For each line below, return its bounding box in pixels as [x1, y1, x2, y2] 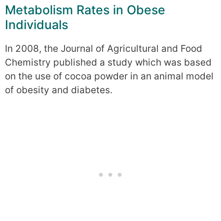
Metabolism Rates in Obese [5, 2, 165, 18]
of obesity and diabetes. [5, 84, 112, 96]
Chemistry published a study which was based [5, 57, 212, 69]
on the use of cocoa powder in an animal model [5, 71, 214, 82]
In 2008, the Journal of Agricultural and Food [5, 43, 202, 55]
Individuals [5, 17, 68, 33]
